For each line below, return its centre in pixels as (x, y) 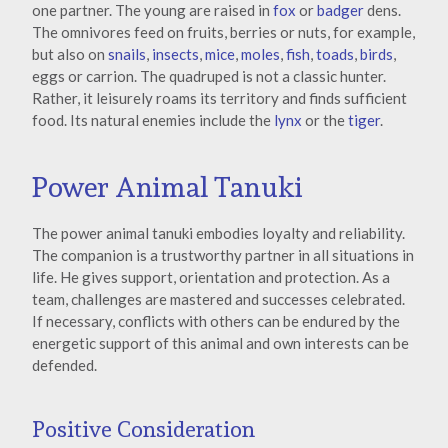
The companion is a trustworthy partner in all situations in (223, 254)
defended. (64, 364)
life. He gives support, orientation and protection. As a (211, 276)
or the (325, 120)
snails (127, 54)
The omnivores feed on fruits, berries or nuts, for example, (223, 32)
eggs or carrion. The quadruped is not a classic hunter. (209, 76)
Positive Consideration (143, 429)
